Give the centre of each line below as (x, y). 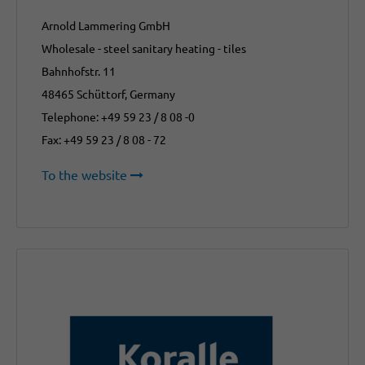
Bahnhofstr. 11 (79, 71)
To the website (84, 175)
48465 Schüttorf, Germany (108, 94)
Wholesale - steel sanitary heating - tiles (144, 48)
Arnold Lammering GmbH (106, 26)
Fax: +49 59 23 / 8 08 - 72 (104, 140)
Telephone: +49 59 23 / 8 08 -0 (118, 117)
